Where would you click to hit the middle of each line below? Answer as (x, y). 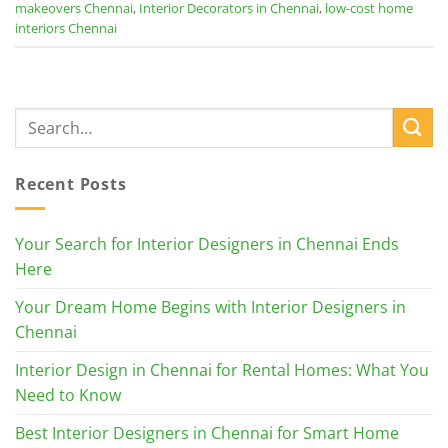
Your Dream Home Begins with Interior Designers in (210, 307)
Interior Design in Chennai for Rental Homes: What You (222, 370)
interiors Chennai (66, 27)
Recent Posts (71, 183)
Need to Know (68, 395)
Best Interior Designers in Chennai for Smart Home (207, 433)
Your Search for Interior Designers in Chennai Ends (207, 244)
